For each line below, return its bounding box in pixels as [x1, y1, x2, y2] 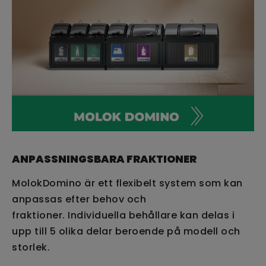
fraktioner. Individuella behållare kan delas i [12, 208, 235, 222]
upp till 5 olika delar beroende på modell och [12, 224, 240, 238]
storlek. [12, 240, 50, 254]
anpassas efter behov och [12, 192, 146, 206]
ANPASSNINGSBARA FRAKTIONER [12, 151, 197, 166]
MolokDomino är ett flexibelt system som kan [12, 176, 243, 190]
